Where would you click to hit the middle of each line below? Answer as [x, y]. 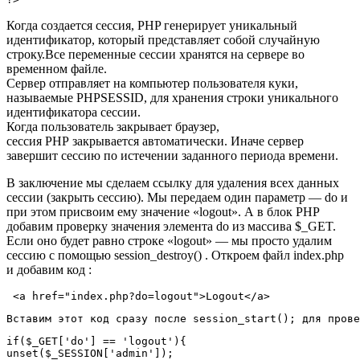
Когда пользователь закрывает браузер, [113, 127]
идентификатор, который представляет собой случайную [163, 40]
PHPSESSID [110, 98]
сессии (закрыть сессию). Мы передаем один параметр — [166, 198]
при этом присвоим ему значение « [103, 212]
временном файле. [57, 69]
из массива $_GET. [282, 227]
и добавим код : [49, 270]
